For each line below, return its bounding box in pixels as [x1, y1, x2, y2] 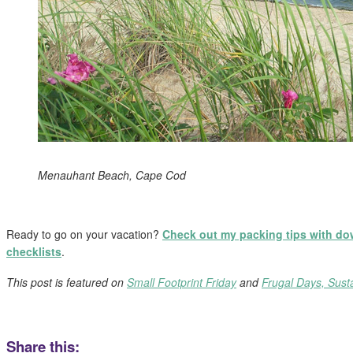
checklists [6, 243, 61, 260]
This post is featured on [6, 273, 127, 290]
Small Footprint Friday [127, 273, 236, 290]
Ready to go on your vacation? [6, 226, 162, 243]
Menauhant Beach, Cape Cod [38, 167, 186, 184]
